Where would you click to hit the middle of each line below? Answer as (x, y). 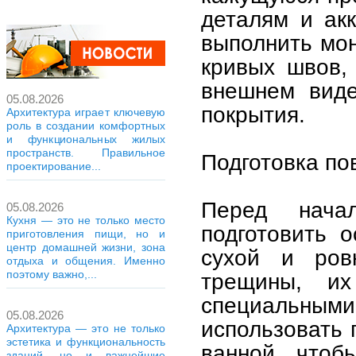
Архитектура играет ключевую (86, 112)
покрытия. (253, 115)
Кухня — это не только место (86, 220)
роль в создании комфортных (86, 126)
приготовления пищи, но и (86, 234)
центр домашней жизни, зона (86, 247)
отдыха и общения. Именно (86, 261)
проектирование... (54, 166)
